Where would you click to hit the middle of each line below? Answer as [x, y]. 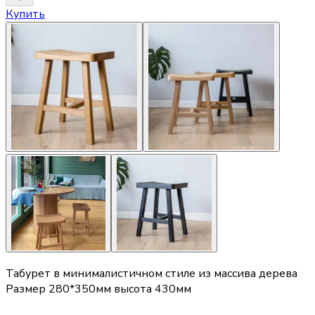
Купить [25, 14]
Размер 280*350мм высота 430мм [98, 289]
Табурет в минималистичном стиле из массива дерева [152, 274]
